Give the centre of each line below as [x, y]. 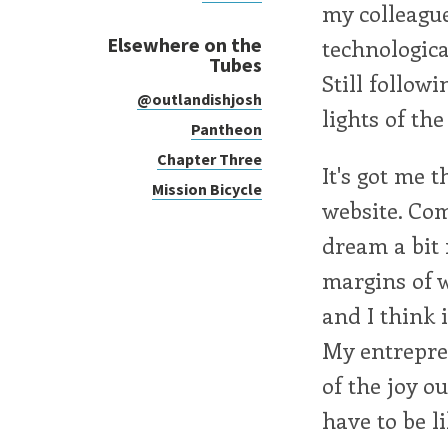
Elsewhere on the [184, 44]
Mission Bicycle [207, 189]
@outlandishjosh [199, 99]
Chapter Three [209, 159]
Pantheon [226, 129]
